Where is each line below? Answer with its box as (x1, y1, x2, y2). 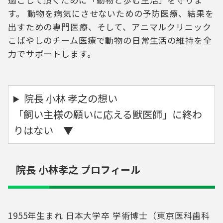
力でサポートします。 (8, 47, 96, 60)
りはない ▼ (13, 123, 73, 138)
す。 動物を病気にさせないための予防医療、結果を (8, 7, 214, 20)
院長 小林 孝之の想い (24, 91, 118, 106)
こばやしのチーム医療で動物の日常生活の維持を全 (8, 34, 212, 47)
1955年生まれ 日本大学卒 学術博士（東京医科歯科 (8, 209, 211, 222)
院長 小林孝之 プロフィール (16, 162, 140, 177)
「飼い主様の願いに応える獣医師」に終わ (13, 107, 202, 122)
